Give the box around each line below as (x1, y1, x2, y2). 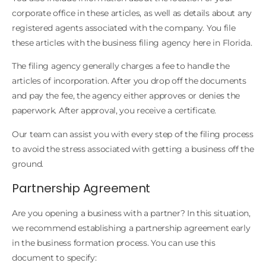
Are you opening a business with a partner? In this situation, (12, 208, 251, 219)
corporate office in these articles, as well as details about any (12, 7, 252, 18)
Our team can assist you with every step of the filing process (12, 128, 254, 140)
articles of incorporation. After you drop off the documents (12, 75, 246, 87)
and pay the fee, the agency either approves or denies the (12, 90, 240, 102)
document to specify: (12, 252, 97, 264)
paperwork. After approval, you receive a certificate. (12, 105, 217, 116)
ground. (12, 158, 44, 169)
